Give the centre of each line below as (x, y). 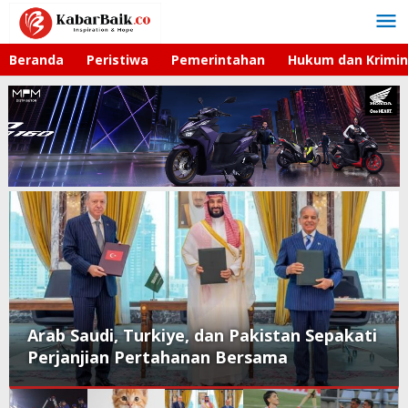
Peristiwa (117, 60)
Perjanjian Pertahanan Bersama (158, 357)
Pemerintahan (218, 60)
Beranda (36, 60)
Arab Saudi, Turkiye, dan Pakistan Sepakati (202, 335)
